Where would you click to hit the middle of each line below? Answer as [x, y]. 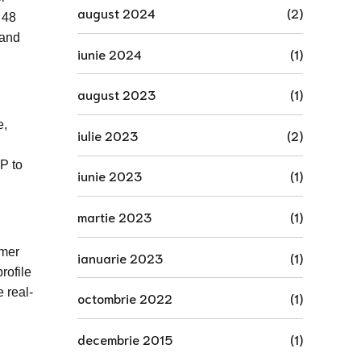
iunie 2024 [110, 53]
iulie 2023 [108, 135]
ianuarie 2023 [120, 257]
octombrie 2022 [125, 298]
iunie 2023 [110, 176]
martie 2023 [114, 216]
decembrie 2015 [125, 338]
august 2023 [116, 94]
